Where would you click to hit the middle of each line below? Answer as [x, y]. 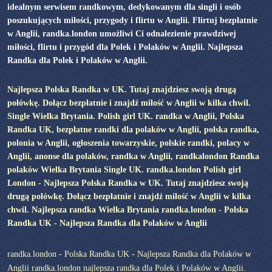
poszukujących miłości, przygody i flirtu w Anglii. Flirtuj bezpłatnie [132, 20]
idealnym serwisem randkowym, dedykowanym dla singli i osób [124, 6]
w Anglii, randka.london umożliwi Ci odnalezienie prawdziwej [121, 33]
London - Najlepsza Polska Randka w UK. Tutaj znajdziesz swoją [127, 182]
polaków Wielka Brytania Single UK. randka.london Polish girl [124, 169]
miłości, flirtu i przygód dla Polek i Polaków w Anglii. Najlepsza [125, 46]
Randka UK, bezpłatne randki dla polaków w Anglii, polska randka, [133, 129]
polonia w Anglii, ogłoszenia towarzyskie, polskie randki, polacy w [128, 142]
